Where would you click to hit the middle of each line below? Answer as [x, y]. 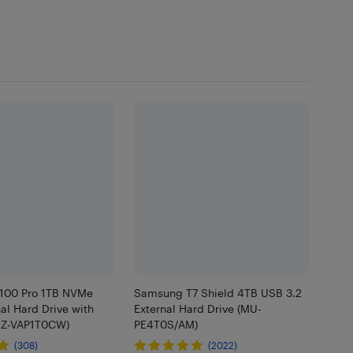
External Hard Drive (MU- [198, 309]
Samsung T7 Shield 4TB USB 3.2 [218, 293]
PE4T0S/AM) [166, 325]
